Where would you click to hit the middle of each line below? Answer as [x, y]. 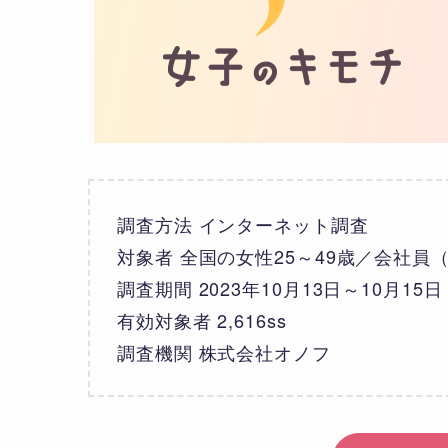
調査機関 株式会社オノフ [224, 352]
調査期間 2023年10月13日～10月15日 [280, 288]
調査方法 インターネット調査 [243, 224]
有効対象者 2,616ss [202, 320]
